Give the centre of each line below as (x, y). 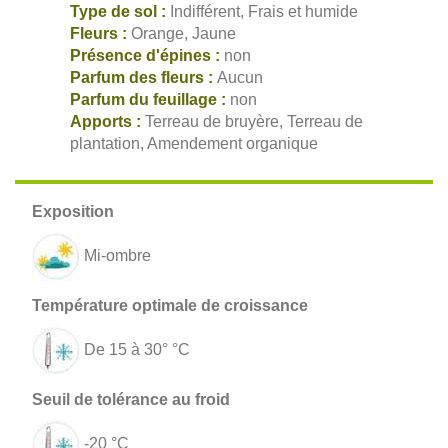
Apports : (107, 121)
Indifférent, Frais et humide (264, 11)
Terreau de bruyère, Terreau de (254, 121)
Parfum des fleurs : (143, 77)
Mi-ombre (117, 255)
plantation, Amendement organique (194, 143)
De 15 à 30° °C (137, 349)
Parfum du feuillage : (150, 99)
